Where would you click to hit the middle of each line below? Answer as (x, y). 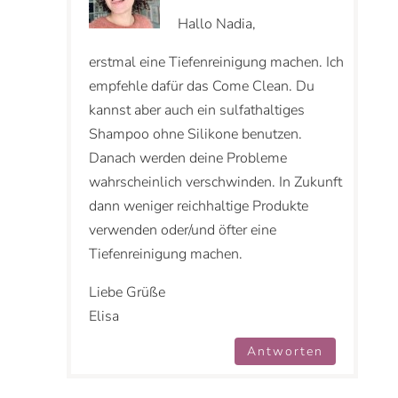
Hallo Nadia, (216, 24)
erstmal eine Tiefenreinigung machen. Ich (216, 62)
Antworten (286, 351)
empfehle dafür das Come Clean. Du (201, 86)
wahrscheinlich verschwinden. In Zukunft (215, 182)
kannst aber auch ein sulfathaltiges (196, 110)
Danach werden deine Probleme (187, 158)
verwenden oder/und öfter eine (182, 230)
